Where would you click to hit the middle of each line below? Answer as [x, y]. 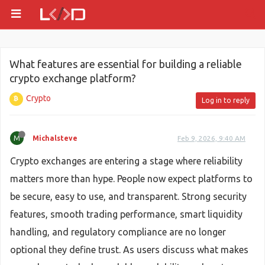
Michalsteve [55, 138]
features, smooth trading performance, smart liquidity [126, 214]
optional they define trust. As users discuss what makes [129, 250]
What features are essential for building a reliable [126, 64]
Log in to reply [226, 100]
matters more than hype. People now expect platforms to [131, 179]
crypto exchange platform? [73, 78]
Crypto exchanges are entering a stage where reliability [126, 161]
